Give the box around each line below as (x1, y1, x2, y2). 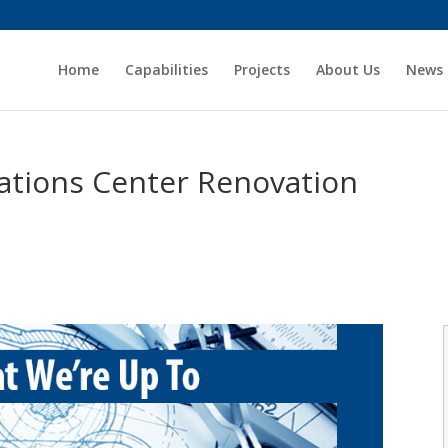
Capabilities (124, 60, 208, 79)
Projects (233, 60, 290, 79)
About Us (315, 60, 380, 79)
